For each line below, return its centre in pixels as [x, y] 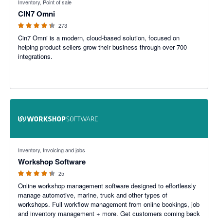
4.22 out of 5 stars [36, 143]
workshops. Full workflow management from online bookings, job [109, 204]
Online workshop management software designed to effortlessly [107, 186]
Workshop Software [52, 162]
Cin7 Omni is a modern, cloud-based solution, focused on [99, 38]
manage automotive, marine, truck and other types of [93, 195]
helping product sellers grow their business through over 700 [102, 47]
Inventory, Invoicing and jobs [52, 150]
